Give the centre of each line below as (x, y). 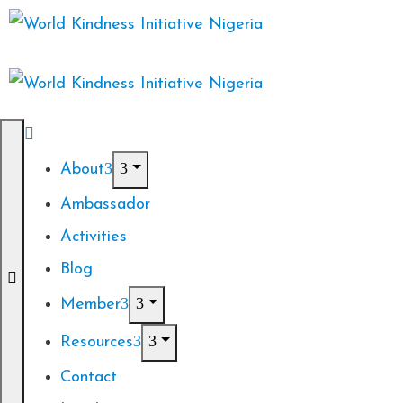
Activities (94, 237)
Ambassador (105, 204)
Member (90, 304)
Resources (97, 342)
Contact (89, 377)
